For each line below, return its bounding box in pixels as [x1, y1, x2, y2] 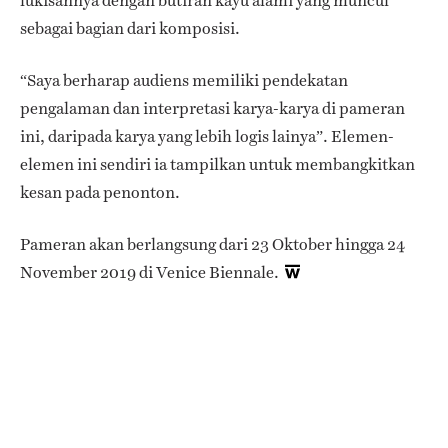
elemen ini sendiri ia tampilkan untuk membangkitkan [20, 153, 415, 177]
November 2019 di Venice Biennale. [20, 261, 282, 285]
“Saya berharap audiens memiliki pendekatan [20, 69, 348, 93]
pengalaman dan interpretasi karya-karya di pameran [20, 97, 405, 121]
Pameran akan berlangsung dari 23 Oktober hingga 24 [20, 233, 405, 257]
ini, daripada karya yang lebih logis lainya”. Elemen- [20, 125, 394, 149]
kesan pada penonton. [20, 181, 180, 205]
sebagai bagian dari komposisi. [20, 17, 240, 41]
